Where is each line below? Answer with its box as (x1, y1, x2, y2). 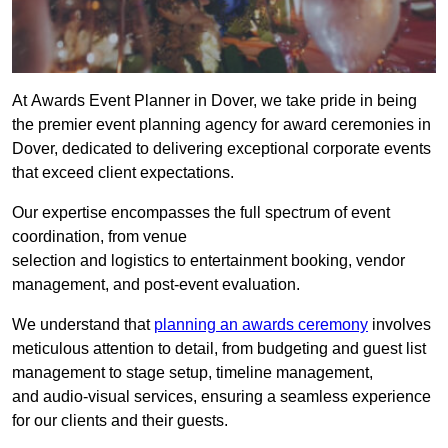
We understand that (12, 316, 154, 334)
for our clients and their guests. (12, 412, 228, 430)
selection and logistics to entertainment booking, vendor (12, 252, 405, 270)
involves (368, 316, 431, 334)
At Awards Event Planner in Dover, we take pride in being (12, 92, 417, 110)
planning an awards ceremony (154, 316, 368, 334)
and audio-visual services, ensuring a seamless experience (12, 388, 431, 406)
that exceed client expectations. (12, 164, 234, 182)
